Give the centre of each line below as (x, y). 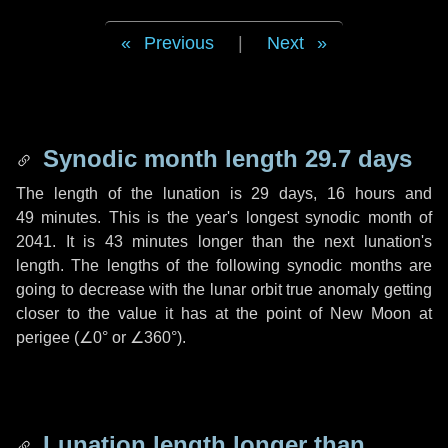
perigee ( (47, 337)
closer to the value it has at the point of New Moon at (224, 313)
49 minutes (57, 217)
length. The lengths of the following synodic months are (224, 265)
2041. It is (60, 241)
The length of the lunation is (134, 193)
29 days (282, 193)
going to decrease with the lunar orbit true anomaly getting (224, 289)
